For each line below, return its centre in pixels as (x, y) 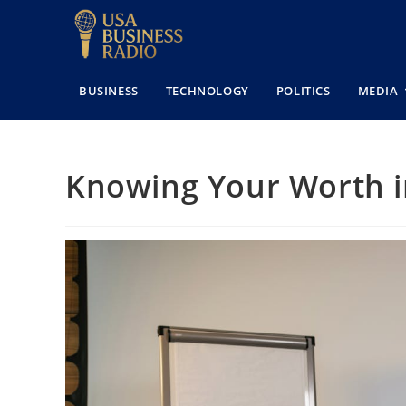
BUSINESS (109, 90)
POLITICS (303, 90)
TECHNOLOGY (207, 90)
